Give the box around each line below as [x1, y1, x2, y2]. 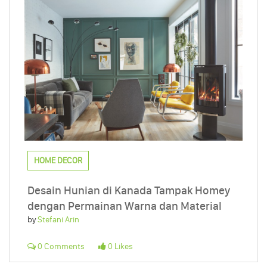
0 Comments [36, 241, 85, 252]
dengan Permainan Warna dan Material [27, 198, 222, 213]
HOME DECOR [34, 155, 82, 166]
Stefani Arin [38, 214, 79, 225]
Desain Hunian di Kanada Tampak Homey [27, 183, 230, 197]
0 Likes [105, 241, 133, 252]
